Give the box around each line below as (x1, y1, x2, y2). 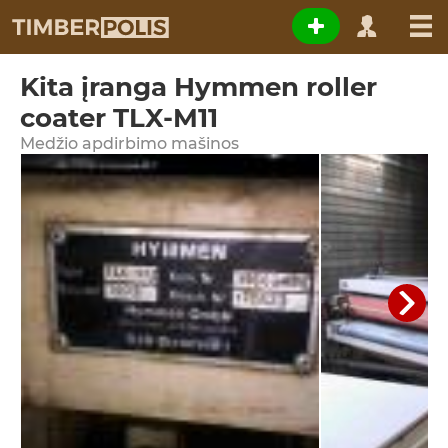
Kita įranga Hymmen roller (20, 71, 377, 103)
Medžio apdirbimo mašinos (20, 134, 239, 153)
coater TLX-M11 (20, 102, 218, 134)
